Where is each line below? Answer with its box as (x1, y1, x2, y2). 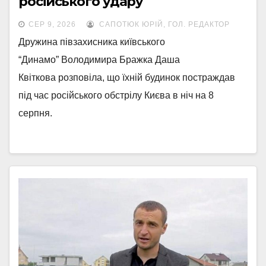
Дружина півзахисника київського (18, 37, 165, 47)
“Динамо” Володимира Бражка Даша (18, 55, 180, 65)
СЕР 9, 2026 (28, 20, 76, 28)
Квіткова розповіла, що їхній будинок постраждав (18, 72, 235, 83)
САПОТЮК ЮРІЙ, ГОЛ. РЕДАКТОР (97, 20, 230, 28)
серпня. (18, 108, 52, 118)
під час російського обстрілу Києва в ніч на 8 (18, 90, 214, 100)
